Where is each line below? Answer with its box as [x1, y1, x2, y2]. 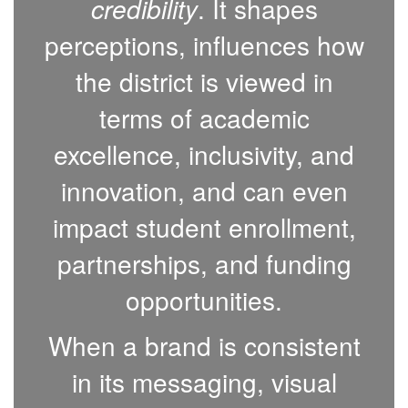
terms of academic [98, 99, 310, 136]
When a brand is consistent [47, 327, 361, 363]
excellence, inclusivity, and [54, 136, 354, 172]
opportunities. [126, 281, 282, 318]
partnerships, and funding [56, 245, 352, 281]
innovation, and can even [60, 172, 348, 209]
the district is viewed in [75, 63, 333, 99]
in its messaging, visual [71, 363, 337, 400]
